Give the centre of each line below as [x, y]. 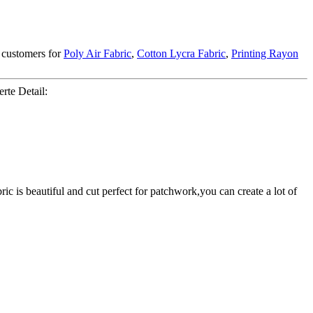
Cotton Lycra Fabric [181, 54]
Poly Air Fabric [97, 54]
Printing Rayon [265, 54]
